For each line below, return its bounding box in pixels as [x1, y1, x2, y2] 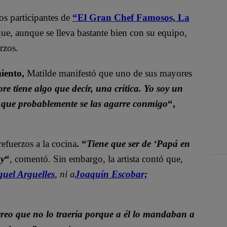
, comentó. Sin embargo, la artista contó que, [10, 153, 183, 164]
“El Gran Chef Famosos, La [72, 12, 190, 23]
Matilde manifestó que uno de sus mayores [27, 67, 192, 79]
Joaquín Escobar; [75, 168, 147, 179]
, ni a [55, 168, 75, 179]
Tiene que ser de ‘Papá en [87, 138, 190, 149]
